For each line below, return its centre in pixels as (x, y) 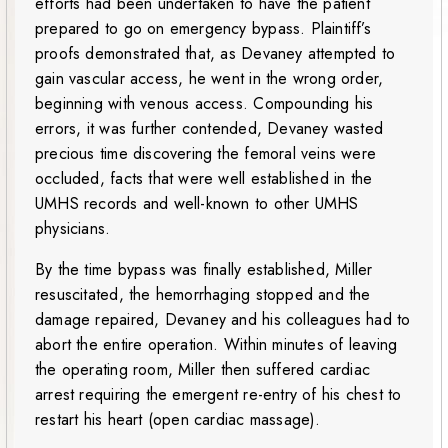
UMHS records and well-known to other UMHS (197, 204)
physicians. (73, 229)
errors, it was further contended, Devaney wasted (209, 129)
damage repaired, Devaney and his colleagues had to (223, 320)
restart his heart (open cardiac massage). (178, 420)
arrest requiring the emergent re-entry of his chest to (218, 395)
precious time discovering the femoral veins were (206, 154)
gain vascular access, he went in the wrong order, (209, 79)
